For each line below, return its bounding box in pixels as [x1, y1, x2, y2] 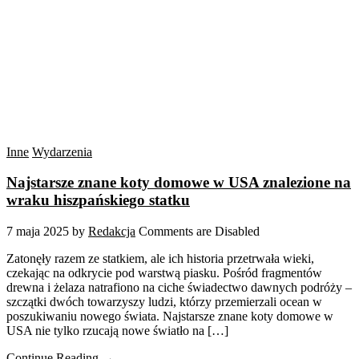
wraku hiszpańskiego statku [6, 192, 190, 209]
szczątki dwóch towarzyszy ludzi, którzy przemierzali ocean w [6, 295, 322, 309]
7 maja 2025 [6, 224, 69, 239]
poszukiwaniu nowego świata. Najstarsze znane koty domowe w [6, 309, 333, 324]
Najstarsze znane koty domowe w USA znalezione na [6, 174, 351, 192]
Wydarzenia [32, 144, 92, 159]
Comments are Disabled [139, 224, 260, 239]
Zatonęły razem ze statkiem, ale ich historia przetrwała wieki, [6, 252, 314, 266]
